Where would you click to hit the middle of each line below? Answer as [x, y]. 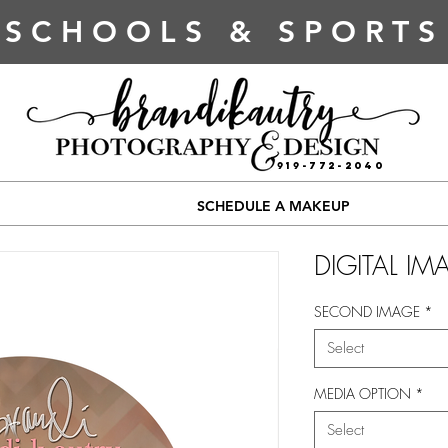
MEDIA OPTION [362, 394]
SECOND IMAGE [367, 312]
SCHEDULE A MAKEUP [273, 206]
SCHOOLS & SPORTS [224, 32]
